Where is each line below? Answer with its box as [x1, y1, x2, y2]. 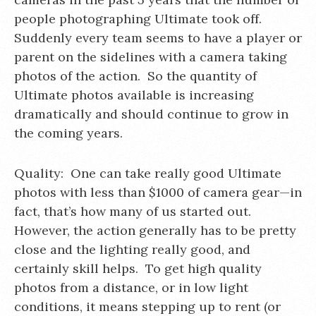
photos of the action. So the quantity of [14, 68, 257, 84]
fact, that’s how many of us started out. [14, 203, 255, 219]
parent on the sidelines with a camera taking [14, 49, 287, 65]
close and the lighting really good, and [14, 241, 250, 257]
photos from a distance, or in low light [14, 279, 248, 296]
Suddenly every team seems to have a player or [14, 30, 302, 46]
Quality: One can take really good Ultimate [14, 165, 281, 181]
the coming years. [14, 125, 123, 141]
